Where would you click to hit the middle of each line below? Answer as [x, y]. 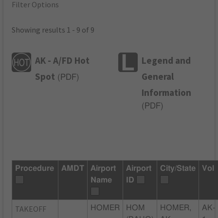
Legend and [166, 60]
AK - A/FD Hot [63, 60]
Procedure [35, 168]
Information [167, 92]
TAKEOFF [31, 209]
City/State [178, 168]
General [158, 76]
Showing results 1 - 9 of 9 [53, 30]
